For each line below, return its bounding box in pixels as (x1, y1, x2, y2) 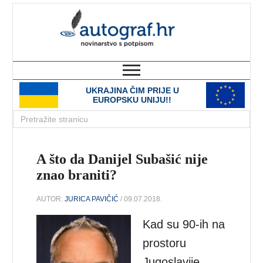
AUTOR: (36, 194, 65, 203)
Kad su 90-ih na (143, 217, 225, 231)
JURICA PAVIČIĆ (65, 194, 119, 203)
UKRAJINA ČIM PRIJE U (85, 86, 179, 95)
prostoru (143, 236, 187, 249)
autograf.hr (149, 4, 250, 25)
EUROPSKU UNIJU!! (93, 95, 171, 104)
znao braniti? (36, 167, 117, 183)
